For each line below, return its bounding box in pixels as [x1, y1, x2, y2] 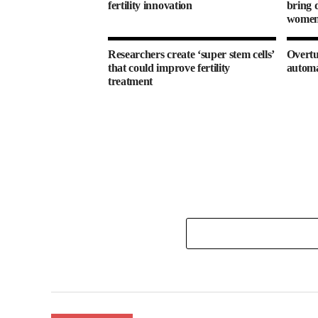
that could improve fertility [108, 62, 231, 75]
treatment [108, 75, 153, 88]
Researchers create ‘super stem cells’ [108, 48, 275, 61]
